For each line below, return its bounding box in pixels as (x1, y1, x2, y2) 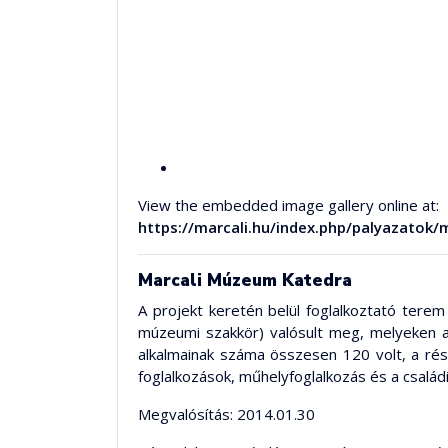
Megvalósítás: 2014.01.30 (138, 404, 315, 424)
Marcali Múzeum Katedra (138, 269, 352, 292)
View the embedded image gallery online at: (138, 195, 439, 215)
